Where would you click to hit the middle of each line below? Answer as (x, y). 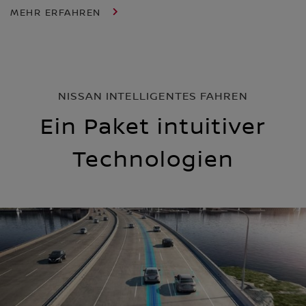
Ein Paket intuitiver (153, 128)
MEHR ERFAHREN (57, 13)
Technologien (153, 161)
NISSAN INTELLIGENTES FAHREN (153, 97)
